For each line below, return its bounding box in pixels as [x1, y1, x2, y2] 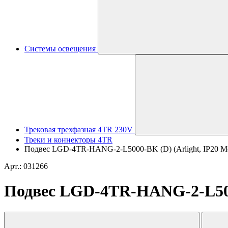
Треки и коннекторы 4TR [24, 135, 112, 144]
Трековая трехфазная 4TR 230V [24, 125, 133, 134]
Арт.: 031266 [4, 162, 48, 170]
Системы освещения [24, 44, 96, 53]
